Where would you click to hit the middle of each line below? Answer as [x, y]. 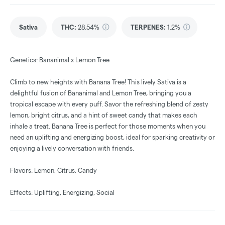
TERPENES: [148, 27]
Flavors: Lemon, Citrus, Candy [53, 171]
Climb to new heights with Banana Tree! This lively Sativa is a [98, 82]
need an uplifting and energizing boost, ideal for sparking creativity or [113, 137]
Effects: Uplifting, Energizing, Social [62, 193]
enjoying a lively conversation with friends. [72, 148]
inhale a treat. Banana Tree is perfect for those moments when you [108, 126]
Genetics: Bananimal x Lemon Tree [60, 60]
